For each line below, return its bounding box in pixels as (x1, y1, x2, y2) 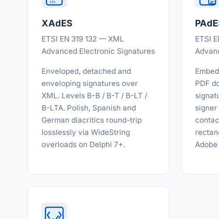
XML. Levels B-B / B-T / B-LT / (42, 91, 147, 100)
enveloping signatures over (42, 79, 138, 88)
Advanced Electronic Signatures (42, 46, 155, 56)
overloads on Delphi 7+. (42, 140, 125, 149)
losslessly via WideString (42, 128, 130, 137)
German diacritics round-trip (42, 115, 142, 125)
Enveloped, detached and (42, 66, 131, 76)
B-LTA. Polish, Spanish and (42, 103, 136, 112)
